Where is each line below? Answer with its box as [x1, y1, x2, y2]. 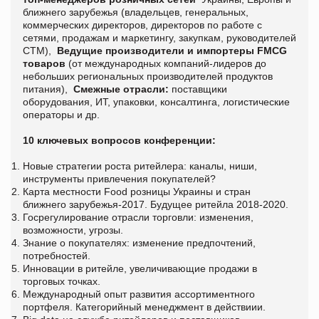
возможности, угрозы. [23, 224, 123, 236]
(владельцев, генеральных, [121, 6, 249, 19]
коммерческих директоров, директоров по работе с [23, 19, 262, 31]
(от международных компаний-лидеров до [68, 58, 266, 70]
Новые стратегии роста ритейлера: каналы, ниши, [23, 160, 257, 172]
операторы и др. [23, 109, 100, 121]
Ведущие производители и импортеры [57, 45, 257, 57]
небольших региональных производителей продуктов [23, 70, 273, 83]
